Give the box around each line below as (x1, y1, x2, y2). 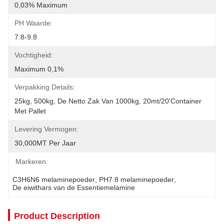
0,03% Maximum (14, 1, 67, 9)
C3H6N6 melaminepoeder (12, 175, 95, 183)
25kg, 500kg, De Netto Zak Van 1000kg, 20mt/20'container (14, 97, 201, 105)
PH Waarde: (14, 19, 52, 27)
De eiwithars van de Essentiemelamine (12, 183, 135, 191)
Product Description (14, 211, 100, 221)
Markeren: (15, 157, 48, 165)
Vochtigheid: (14, 51, 53, 59)
